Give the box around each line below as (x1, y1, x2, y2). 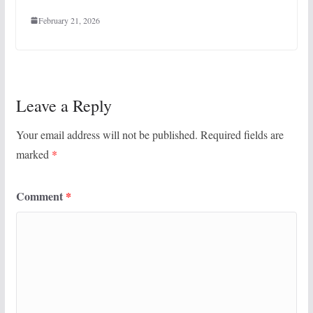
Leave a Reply (15, 94, 112, 117)
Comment (15, 187, 66, 204)
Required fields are (200, 126, 284, 142)
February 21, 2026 (38, 14, 100, 26)
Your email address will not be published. (15, 126, 198, 142)
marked (15, 146, 52, 161)
